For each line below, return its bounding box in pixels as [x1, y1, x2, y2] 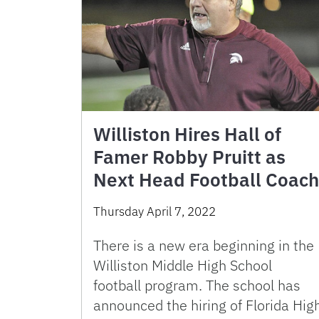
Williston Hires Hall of [93, 122, 281, 147]
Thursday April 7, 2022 [93, 204, 216, 220]
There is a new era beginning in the [93, 236, 314, 256]
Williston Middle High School [93, 256, 272, 276]
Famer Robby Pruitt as [93, 145, 286, 169]
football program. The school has [93, 276, 300, 296]
